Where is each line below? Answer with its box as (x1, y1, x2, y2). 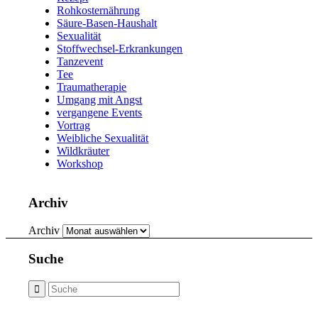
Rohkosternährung (57, 4, 141, 17)
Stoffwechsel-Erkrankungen (57, 43, 183, 55)
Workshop (57, 158, 104, 170)
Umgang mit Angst (57, 94, 143, 106)
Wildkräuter (57, 145, 110, 158)
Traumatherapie (57, 81, 127, 94)
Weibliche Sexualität (57, 132, 149, 145)
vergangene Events (57, 106, 143, 119)
